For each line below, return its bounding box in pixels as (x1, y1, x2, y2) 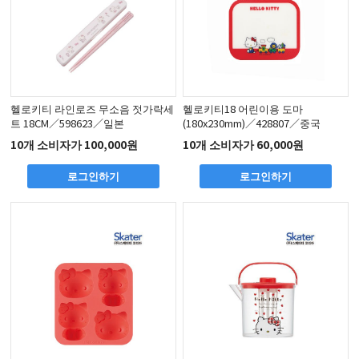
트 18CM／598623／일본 (10, 115, 125, 131)
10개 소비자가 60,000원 (183, 136, 305, 153)
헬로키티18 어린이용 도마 (183, 100, 304, 116)
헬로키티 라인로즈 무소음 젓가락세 (10, 100, 175, 116)
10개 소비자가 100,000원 (10, 136, 139, 153)
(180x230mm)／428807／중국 (183, 115, 321, 131)
